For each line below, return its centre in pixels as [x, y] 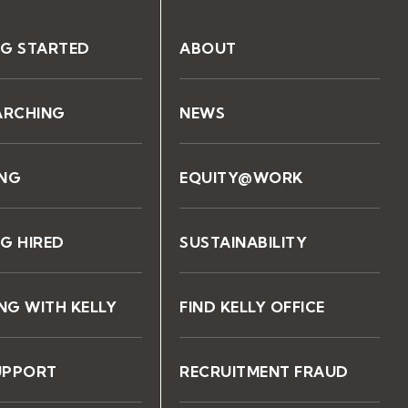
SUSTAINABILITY [243, 242]
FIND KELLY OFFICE [252, 306]
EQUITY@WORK [241, 177]
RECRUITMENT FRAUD [264, 371]
